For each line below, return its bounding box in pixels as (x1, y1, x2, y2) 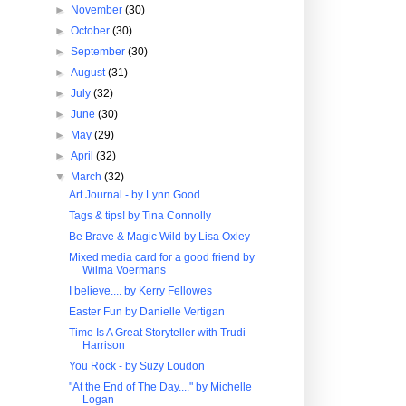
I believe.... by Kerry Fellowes (68, 285, 212, 297)
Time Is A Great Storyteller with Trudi (68, 326, 246, 339)
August (71, 66, 109, 79)
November (71, 4, 126, 16)
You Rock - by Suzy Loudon (68, 360, 205, 372)
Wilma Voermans (82, 264, 166, 276)
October (71, 24, 113, 37)
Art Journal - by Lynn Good (68, 188, 200, 201)
